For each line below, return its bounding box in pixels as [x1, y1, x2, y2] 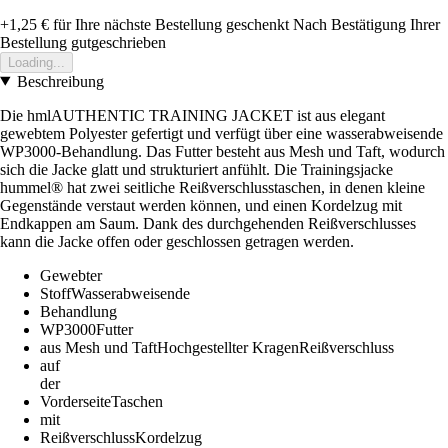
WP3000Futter [40, 320, 133, 338]
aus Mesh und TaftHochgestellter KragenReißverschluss [40, 338, 394, 356]
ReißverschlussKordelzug [40, 428, 202, 446]
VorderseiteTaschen [40, 392, 163, 410]
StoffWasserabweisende [40, 284, 190, 302]
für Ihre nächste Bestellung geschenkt [49, 15, 289, 33]
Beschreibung [16, 72, 104, 90]
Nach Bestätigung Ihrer [293, 15, 440, 33]
